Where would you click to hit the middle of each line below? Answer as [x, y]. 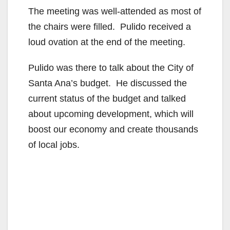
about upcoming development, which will [111, 114]
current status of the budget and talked [107, 98]
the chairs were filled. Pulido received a [110, 26]
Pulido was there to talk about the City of [111, 68]
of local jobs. [54, 145]
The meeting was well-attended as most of [115, 11]
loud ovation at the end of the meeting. [107, 42]
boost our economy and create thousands [113, 129]
